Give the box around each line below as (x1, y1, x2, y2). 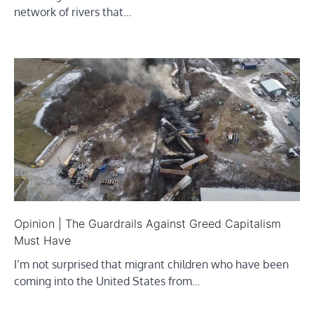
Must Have (14, 233, 71, 247)
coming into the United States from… (14, 273, 200, 288)
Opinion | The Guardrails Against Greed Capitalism (14, 216, 281, 231)
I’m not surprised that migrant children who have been (14, 257, 289, 271)
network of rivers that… (14, 4, 132, 19)
